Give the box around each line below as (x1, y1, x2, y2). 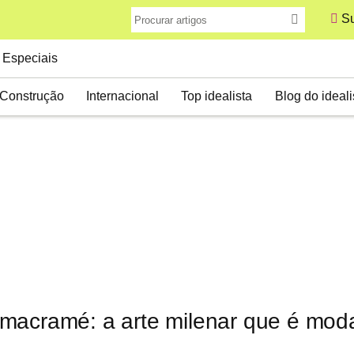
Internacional (85, 89, 159, 103)
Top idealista (181, 89, 253, 103)
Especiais (2, 51, 58, 65)
